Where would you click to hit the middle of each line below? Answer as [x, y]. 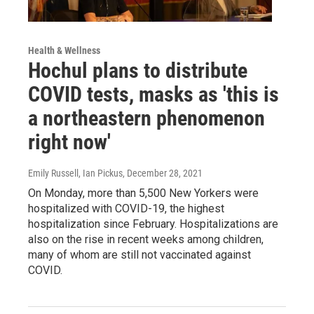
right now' [69, 142]
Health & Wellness [64, 50]
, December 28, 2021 [163, 173]
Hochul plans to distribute [138, 70]
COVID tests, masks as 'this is [153, 94]
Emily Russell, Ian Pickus [75, 173]
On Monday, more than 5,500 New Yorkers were [143, 193]
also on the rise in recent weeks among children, [146, 239]
